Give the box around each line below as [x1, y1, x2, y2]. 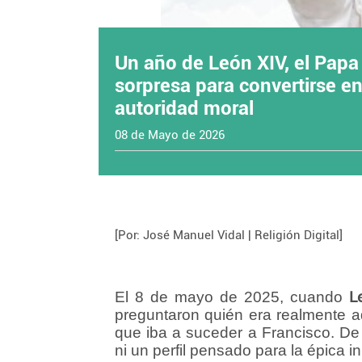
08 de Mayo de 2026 [115, 128, 225, 142]
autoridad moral [115, 97, 254, 120]
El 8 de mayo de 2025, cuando [115, 288, 349, 305]
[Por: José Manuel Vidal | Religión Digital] [115, 228, 343, 242]
